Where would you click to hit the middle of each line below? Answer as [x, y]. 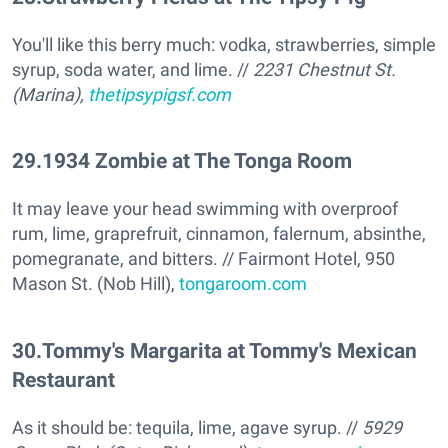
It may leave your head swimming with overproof [205, 209]
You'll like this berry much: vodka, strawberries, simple [224, 45]
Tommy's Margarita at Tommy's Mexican [229, 350]
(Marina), [50, 95]
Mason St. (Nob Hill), [95, 284]
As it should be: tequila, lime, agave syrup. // [187, 427]
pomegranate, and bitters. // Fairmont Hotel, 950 [203, 259]
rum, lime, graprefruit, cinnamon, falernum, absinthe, [219, 234]
